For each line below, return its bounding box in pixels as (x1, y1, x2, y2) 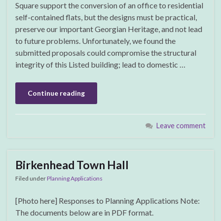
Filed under (15, 174, 47, 182)
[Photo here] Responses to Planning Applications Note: (15, 195, 200, 205)
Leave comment (156, 121, 206, 130)
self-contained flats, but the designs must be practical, (15, 12, 197, 22)
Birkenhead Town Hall (15, 157, 129, 172)
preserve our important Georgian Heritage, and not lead (15, 24, 202, 34)
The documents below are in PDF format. (15, 207, 153, 217)
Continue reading (28, 88, 85, 97)
